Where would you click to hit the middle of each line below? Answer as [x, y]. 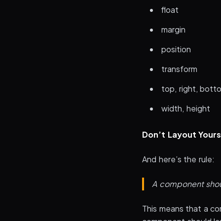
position [176, 49]
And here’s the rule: [178, 159]
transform [179, 69]
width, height [186, 108]
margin [173, 29]
